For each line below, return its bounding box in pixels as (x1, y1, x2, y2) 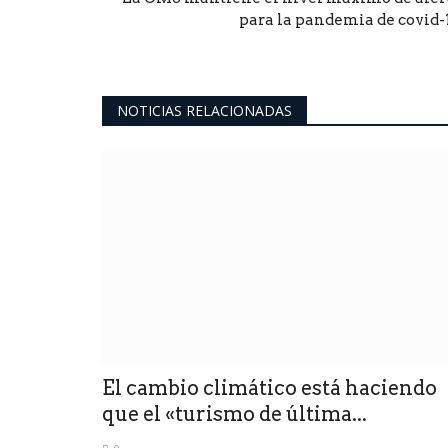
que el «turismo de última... (102, 401, 367, 426)
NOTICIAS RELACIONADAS (117, 100, 292, 120)
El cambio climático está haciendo (102, 375, 437, 400)
